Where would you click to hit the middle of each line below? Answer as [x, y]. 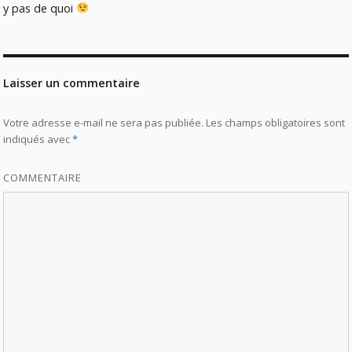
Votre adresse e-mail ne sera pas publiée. [104, 122]
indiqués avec [38, 139]
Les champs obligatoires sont [275, 122]
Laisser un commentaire [72, 82]
